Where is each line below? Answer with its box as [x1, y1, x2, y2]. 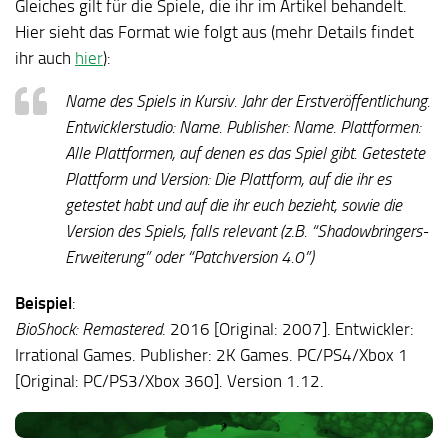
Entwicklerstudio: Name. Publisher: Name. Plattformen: [65, 117, 421, 138]
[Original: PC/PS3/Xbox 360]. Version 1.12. [15, 371, 324, 392]
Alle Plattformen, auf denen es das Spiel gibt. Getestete [65, 143, 425, 164]
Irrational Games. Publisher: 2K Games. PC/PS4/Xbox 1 [15, 345, 408, 366]
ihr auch [15, 48, 75, 69]
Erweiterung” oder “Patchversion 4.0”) [65, 247, 314, 268]
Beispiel [15, 293, 72, 314]
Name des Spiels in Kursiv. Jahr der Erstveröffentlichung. [65, 91, 430, 112]
